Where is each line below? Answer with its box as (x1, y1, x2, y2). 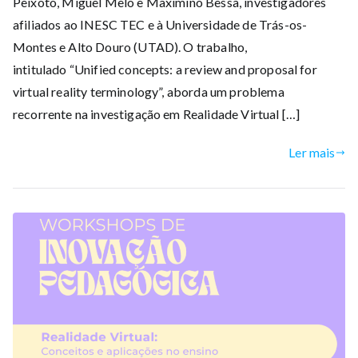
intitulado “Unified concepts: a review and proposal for (13, 61, 317, 77)
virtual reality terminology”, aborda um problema (13, 83, 284, 99)
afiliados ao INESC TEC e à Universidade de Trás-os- (13, 16, 308, 32)
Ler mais (288, 144, 336, 160)
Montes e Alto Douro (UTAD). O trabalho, (13, 38, 248, 54)
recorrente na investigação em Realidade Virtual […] (13, 105, 300, 121)
